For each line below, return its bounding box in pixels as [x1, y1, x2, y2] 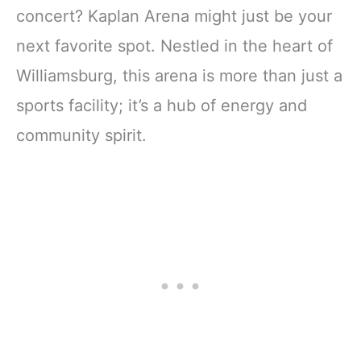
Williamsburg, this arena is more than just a [16, 65, 342, 85]
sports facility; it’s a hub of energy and [16, 95, 307, 115]
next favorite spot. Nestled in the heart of [16, 35, 333, 56]
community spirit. [16, 125, 147, 145]
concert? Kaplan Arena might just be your [16, 6, 332, 26]
